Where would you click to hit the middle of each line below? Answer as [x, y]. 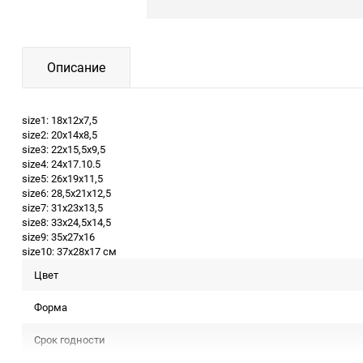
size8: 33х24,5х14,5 [66, 222]
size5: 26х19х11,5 [62, 178]
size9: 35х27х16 [58, 236]
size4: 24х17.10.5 [61, 163]
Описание [76, 67]
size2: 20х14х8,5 [60, 134]
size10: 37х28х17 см [69, 251]
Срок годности [70, 339]
